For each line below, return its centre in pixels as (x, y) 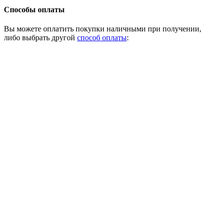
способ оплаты (102, 37)
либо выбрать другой (41, 37)
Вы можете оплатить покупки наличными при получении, (103, 28)
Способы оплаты (34, 9)
